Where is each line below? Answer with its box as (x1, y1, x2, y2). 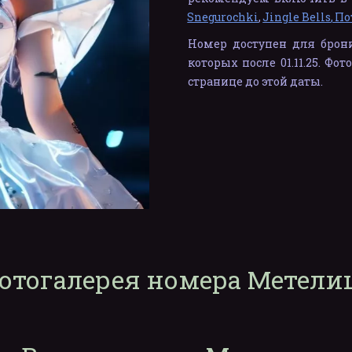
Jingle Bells (262, 9, 332, 24)
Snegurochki (187, 9, 259, 24)
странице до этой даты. (188, 74, 323, 89)
